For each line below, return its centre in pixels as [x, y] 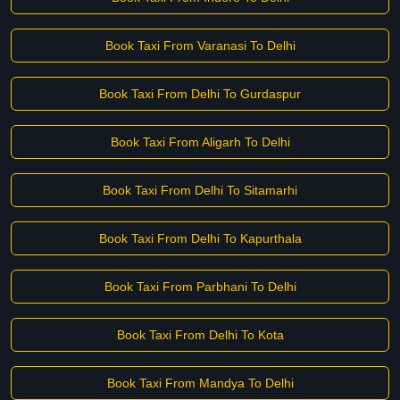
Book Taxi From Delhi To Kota [200, 335]
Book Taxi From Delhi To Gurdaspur [200, 94]
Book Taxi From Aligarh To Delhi [200, 142]
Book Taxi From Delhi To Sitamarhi [200, 190]
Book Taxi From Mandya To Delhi [200, 383]
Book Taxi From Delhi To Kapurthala [200, 238]
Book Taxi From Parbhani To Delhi [200, 287]
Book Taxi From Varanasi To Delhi [200, 46]
